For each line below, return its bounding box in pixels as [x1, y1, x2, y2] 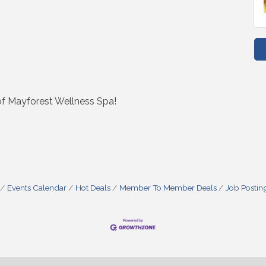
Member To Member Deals [119, 183, 217, 193]
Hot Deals [75, 183, 110, 193]
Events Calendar [7, 183, 66, 193]
